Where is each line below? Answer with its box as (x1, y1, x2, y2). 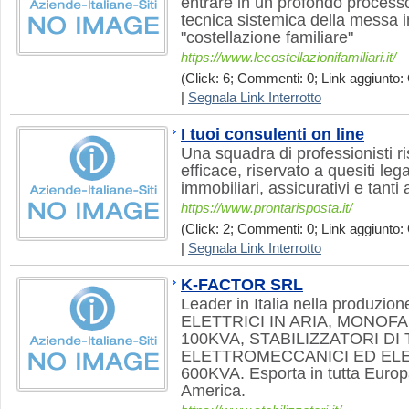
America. (181, 382, 246, 400)
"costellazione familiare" (181, 28, 353, 47)
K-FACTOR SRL (181, 276, 303, 294)
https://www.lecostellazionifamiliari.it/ (181, 50, 396, 65)
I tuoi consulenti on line (181, 125, 364, 143)
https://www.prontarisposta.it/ (181, 201, 352, 215)
